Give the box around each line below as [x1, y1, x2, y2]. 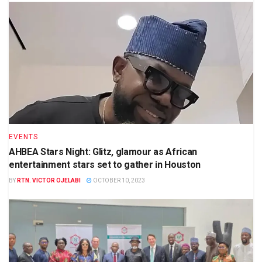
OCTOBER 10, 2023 [92, 177, 145, 184]
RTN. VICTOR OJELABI [17, 177, 81, 184]
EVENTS [9, 132, 38, 141]
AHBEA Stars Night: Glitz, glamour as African [9, 146, 197, 157]
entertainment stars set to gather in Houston [9, 158, 201, 170]
